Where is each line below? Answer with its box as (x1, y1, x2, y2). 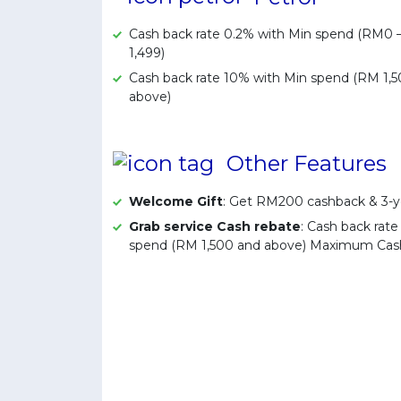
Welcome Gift (129, 193, 223, 210)
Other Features (226, 150, 387, 177)
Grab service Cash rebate (129, 218, 301, 235)
